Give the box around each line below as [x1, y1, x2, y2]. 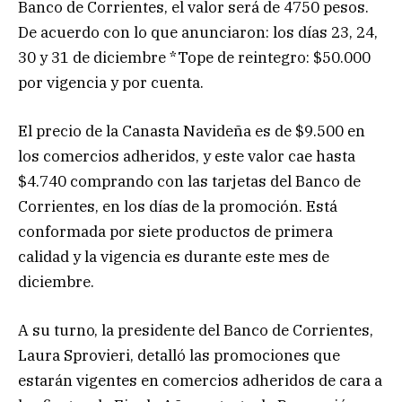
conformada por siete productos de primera [18, 221, 333, 241]
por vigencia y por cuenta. [18, 72, 204, 92]
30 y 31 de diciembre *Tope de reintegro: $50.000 [18, 47, 371, 67]
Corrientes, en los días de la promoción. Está [18, 196, 337, 216]
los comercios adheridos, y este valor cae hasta [18, 145, 355, 166]
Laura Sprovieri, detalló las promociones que [18, 345, 340, 366]
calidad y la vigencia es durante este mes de [18, 246, 329, 267]
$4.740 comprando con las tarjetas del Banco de [18, 170, 361, 191]
